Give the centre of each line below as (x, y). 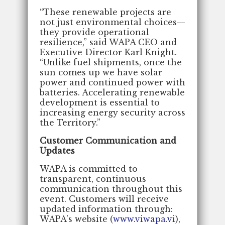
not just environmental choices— (113, 22)
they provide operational (94, 32)
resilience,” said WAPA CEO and (108, 42)
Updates (57, 150)
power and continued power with (113, 82)
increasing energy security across (113, 112)
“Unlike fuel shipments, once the (111, 62)
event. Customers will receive (104, 199)
